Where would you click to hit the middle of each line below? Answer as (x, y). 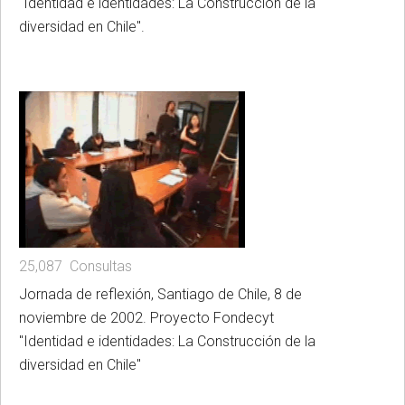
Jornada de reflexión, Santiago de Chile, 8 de (160, 295)
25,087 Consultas (75, 267)
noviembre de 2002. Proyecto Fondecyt (146, 318)
